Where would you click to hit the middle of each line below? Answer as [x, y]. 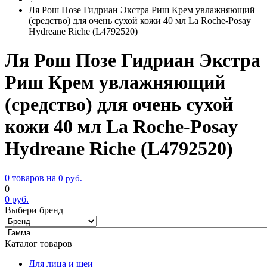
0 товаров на [30, 178]
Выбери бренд [34, 210]
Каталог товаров [38, 243]
